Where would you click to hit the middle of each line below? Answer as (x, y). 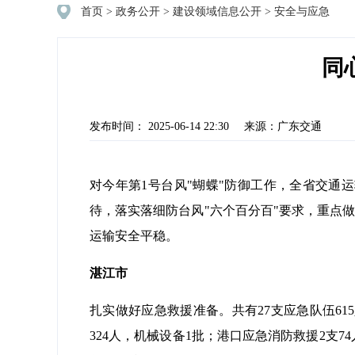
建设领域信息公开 (217, 11)
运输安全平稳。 (134, 236)
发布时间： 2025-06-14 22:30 (159, 126)
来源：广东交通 (283, 126)
